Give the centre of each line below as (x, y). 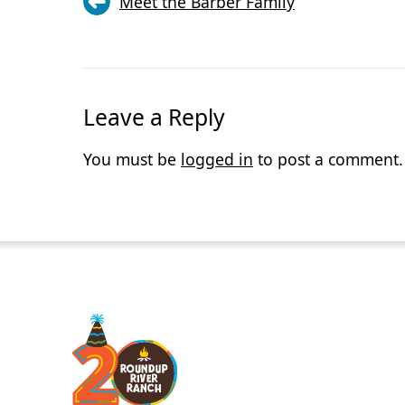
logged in (217, 160)
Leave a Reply (154, 118)
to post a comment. (328, 160)
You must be (132, 160)
